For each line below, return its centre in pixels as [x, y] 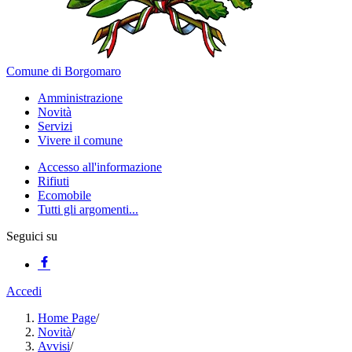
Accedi [24, 291]
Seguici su [32, 236]
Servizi [55, 126]
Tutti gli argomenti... [88, 210]
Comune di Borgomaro [64, 71]
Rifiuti [53, 181]
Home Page [67, 318]
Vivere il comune [80, 141]
